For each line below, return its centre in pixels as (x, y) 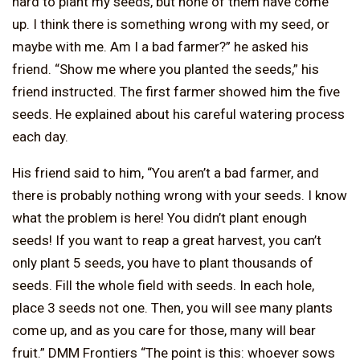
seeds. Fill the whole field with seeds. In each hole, (163, 285)
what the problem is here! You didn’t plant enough (160, 217)
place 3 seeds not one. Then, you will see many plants (172, 307)
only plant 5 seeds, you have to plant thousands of (163, 262)
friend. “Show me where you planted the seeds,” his (166, 69)
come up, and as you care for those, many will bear (164, 330)
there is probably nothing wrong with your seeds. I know (180, 195)
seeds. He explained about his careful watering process (178, 114)
